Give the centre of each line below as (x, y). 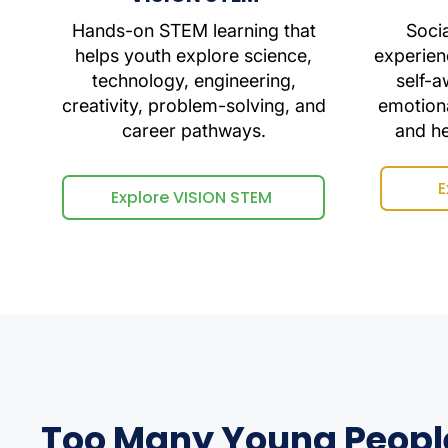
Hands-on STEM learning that (193, 30)
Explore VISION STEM (191, 197)
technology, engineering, (193, 80)
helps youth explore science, (193, 55)
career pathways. (193, 130)
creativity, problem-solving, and (193, 105)
